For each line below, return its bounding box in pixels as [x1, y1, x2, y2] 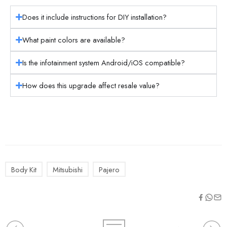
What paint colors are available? [22, 34, 126, 46]
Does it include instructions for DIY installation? [22, 12, 167, 23]
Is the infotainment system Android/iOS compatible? [22, 57, 185, 68]
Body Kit [11, 164, 36, 175]
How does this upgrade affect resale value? [22, 80, 160, 91]
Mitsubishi [53, 164, 83, 175]
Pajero [99, 164, 120, 175]
